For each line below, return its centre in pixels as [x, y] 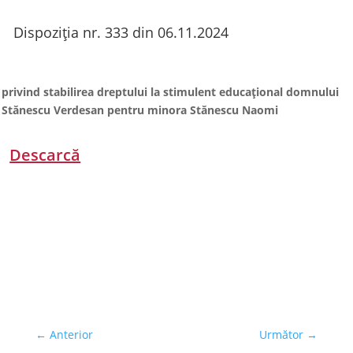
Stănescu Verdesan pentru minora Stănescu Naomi [140, 110]
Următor [282, 334]
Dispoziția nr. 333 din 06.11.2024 [121, 32]
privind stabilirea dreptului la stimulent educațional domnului [171, 92]
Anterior [71, 334]
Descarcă [45, 155]
